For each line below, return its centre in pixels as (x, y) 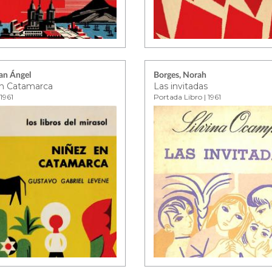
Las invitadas (181, 86)
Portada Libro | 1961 (188, 97)
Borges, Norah (180, 75)
